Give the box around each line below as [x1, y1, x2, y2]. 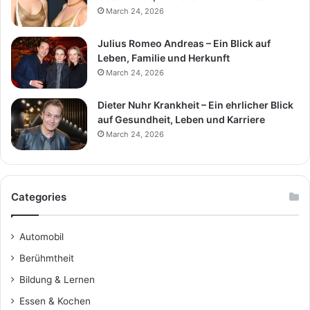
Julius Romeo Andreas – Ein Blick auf [98, 37, 271, 50]
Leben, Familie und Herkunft [98, 52, 230, 64]
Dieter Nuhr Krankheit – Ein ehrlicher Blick [98, 99, 293, 111]
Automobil [19, 231, 64, 243]
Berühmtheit [19, 253, 74, 264]
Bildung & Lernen [19, 274, 95, 286]
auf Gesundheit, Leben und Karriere [98, 113, 265, 126]
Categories [11, 190, 66, 204]
